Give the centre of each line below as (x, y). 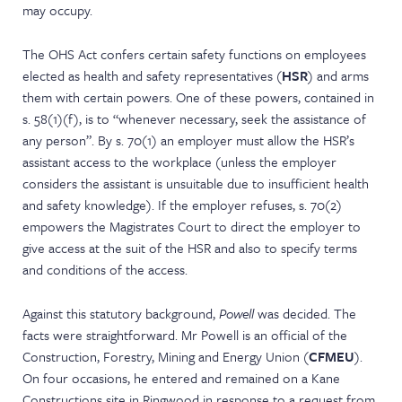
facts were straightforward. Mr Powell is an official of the (185, 335)
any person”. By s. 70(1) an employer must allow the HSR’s (189, 140)
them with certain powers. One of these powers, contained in (199, 97)
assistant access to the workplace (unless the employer (180, 162)
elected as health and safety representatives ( (153, 75)
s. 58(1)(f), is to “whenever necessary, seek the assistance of (195, 118)
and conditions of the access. (105, 269)
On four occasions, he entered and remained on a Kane (182, 378)
